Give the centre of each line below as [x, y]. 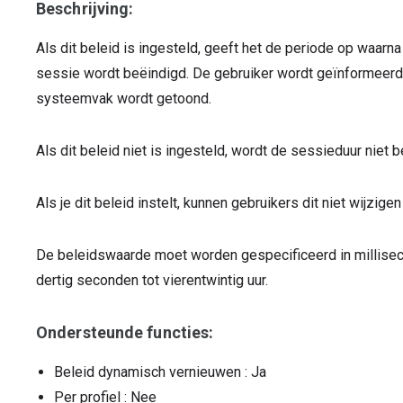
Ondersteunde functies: [125, 332]
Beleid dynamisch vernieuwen [148, 372]
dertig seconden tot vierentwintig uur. [152, 280]
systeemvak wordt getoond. [124, 99]
